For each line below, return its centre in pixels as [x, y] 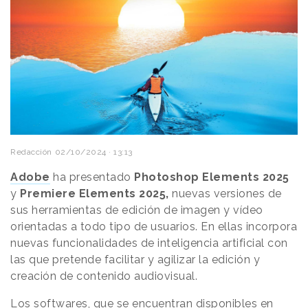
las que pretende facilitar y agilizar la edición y [135, 259]
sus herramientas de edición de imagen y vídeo [137, 210]
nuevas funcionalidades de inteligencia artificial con [149, 243]
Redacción [31, 152]
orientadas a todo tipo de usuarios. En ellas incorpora [154, 226]
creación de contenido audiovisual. [104, 276]
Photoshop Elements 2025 [212, 177]
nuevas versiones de [225, 193]
